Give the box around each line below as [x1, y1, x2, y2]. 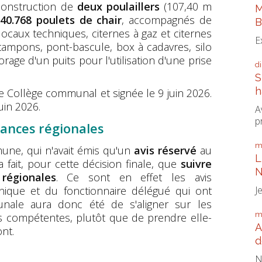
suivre [180, 157, 212, 171]
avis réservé [133, 143, 196, 158]
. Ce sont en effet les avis [56, 170, 212, 185]
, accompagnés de [122, 13, 212, 27]
